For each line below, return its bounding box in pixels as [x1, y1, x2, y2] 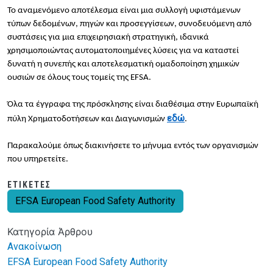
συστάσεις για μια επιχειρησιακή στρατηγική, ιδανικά [7, 33, 209, 43]
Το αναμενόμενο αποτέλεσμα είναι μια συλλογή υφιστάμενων [7, 6, 241, 16]
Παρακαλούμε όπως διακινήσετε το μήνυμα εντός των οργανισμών [7, 141, 258, 151]
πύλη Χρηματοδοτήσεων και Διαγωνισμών [7, 115, 167, 124]
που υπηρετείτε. [7, 155, 68, 165]
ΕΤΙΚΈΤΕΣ [7, 180, 51, 190]
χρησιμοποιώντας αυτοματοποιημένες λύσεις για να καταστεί [7, 46, 239, 56]
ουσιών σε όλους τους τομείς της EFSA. [7, 73, 151, 83]
